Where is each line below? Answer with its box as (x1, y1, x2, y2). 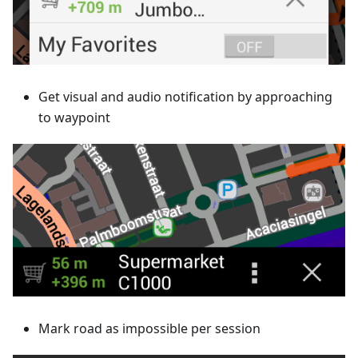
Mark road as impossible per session (38, 319, 261, 337)
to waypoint (38, 109, 110, 127)
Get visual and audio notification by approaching (38, 88, 332, 106)
